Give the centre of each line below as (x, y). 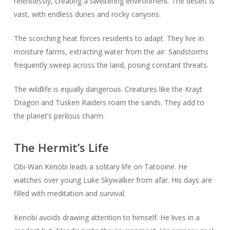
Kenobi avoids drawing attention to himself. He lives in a (107, 218)
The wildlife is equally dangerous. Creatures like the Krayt (108, 89)
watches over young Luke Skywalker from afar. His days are (113, 180)
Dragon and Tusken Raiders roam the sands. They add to (109, 103)
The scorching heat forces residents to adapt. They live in (109, 39)
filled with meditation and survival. (70, 194)
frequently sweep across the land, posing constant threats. (111, 65)
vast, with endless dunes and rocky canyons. (87, 14)
